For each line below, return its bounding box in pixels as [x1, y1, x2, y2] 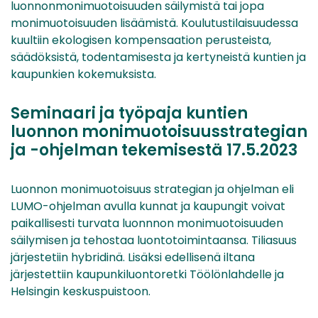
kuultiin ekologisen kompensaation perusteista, [11, 32, 271, 49]
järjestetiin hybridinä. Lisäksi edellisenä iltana [11, 249, 255, 266]
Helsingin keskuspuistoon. [11, 283, 150, 300]
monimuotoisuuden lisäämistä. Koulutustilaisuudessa [11, 15, 298, 32]
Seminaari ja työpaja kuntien [11, 102, 248, 125]
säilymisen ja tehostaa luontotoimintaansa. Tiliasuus [11, 232, 297, 249]
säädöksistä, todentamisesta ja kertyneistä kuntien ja [11, 49, 306, 66]
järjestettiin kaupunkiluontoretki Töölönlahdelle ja [11, 266, 284, 283]
